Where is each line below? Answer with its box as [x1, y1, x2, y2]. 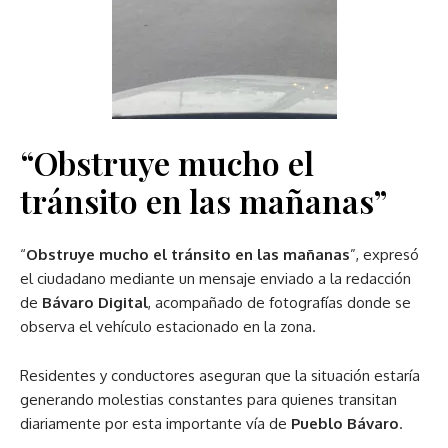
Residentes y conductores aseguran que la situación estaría [20, 366, 420, 385]
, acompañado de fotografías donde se [148, 293, 411, 312]
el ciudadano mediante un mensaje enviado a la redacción [20, 269, 411, 288]
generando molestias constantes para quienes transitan [20, 390, 397, 409]
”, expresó [350, 245, 419, 264]
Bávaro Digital [42, 293, 148, 312]
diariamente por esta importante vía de [20, 414, 291, 433]
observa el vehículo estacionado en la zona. [20, 317, 316, 336]
